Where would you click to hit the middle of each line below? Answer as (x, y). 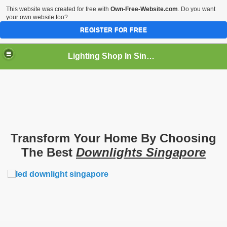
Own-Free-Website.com (144, 9)
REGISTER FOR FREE (113, 30)
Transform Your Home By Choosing (113, 138)
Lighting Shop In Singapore (151, 56)
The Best (49, 152)
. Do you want (197, 9)
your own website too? (37, 17)
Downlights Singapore (141, 152)
